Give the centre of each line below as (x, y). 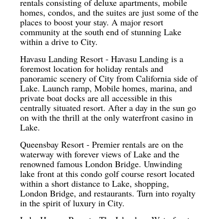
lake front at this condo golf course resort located (108, 173)
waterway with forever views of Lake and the (100, 154)
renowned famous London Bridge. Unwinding (101, 164)
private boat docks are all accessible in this (96, 98)
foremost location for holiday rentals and (92, 68)
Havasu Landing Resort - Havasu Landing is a (102, 58)
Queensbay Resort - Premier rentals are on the (102, 144)
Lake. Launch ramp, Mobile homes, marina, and (106, 88)
